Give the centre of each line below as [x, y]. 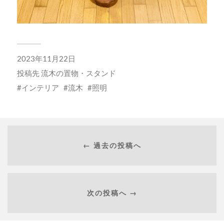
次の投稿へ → [112, 193]
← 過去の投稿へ [112, 145]
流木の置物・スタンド [78, 73]
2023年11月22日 [46, 58]
